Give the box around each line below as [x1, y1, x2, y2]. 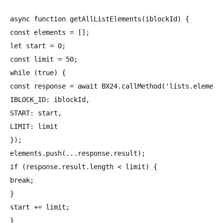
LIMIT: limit [10, 122, 58, 130]
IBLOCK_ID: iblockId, [10, 95, 90, 104]
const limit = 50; [10, 55, 78, 63]
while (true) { [10, 68, 66, 77]
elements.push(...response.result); [10, 149, 145, 157]
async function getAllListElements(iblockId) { [10, 14, 189, 23]
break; [10, 176, 34, 184]
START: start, [10, 109, 62, 117]
